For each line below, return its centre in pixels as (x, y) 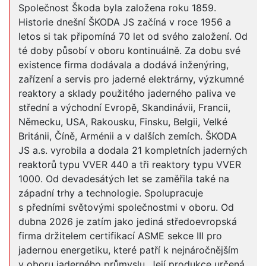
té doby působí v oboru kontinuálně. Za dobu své (129, 51)
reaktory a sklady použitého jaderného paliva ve (127, 94)
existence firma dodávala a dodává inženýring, (123, 65)
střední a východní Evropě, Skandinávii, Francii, (124, 108)
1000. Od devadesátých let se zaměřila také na (124, 179)
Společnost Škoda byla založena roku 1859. (117, 8)
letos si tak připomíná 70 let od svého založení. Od (133, 37)
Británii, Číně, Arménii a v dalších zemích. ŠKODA (128, 136)
